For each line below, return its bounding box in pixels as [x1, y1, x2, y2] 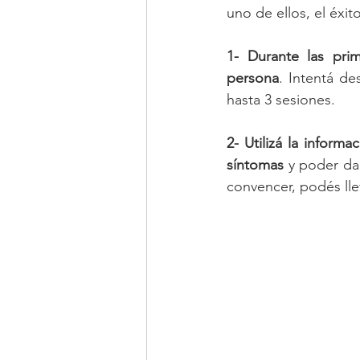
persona [227, 69, 279, 87]
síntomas [227, 156, 284, 174]
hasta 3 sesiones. [227, 91, 335, 108]
